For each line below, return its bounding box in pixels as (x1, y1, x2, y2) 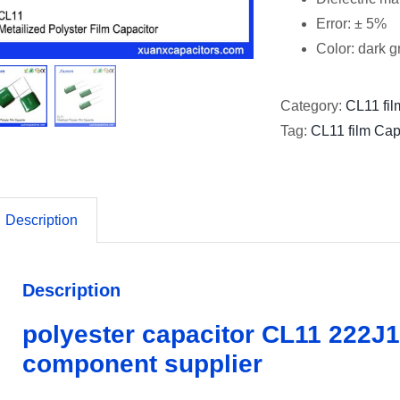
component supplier (22, 350, 262, 378)
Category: (280, 98, 346, 113)
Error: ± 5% (316, 16, 387, 31)
